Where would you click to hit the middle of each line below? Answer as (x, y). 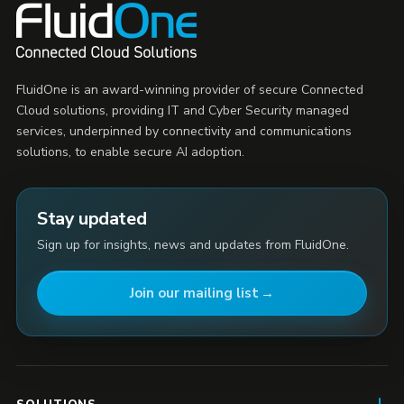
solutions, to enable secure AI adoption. (130, 152)
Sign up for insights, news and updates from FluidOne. (193, 245)
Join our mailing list (194, 294)
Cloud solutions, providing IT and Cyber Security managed (183, 111)
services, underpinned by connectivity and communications (184, 132)
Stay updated (92, 219)
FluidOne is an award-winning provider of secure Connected (190, 90)
